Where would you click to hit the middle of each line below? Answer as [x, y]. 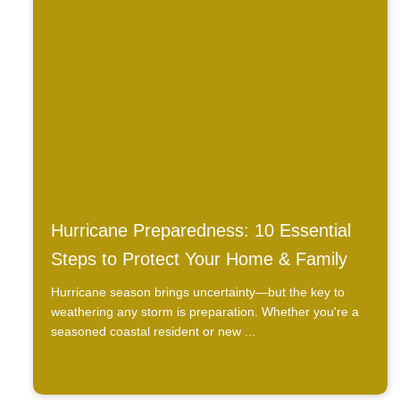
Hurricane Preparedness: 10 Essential [200, 231]
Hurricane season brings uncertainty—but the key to [197, 292]
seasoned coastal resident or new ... [153, 332]
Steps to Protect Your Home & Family [199, 259]
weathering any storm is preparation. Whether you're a [204, 312]
